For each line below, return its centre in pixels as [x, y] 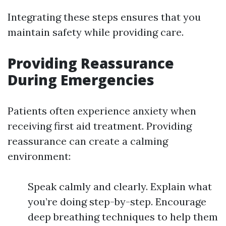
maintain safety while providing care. [96, 32]
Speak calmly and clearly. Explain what [120, 186]
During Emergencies [81, 80]
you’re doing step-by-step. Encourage [117, 202]
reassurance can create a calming [88, 141]
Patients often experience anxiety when [102, 111]
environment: [39, 156]
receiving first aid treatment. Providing [100, 126]
